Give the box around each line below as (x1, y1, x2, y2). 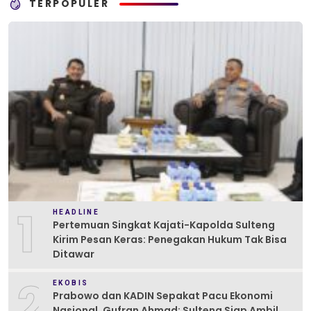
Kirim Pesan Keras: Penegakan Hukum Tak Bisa (53, 232, 287, 246)
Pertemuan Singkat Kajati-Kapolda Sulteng (53, 217, 275, 232)
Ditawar (53, 246, 94, 261)
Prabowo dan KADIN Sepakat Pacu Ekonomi (53, 288, 273, 303)
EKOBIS (53, 278, 89, 287)
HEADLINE (53, 208, 100, 216)
